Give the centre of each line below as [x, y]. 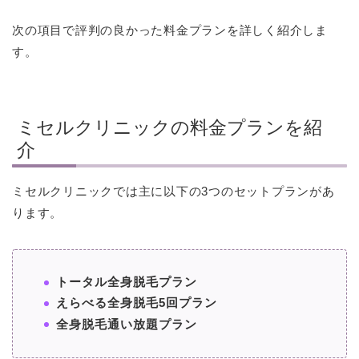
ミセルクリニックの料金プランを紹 [169, 128]
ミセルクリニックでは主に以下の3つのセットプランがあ [173, 192]
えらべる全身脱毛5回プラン [137, 303]
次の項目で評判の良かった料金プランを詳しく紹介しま [170, 30]
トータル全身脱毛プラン [127, 282]
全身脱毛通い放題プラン [127, 324]
